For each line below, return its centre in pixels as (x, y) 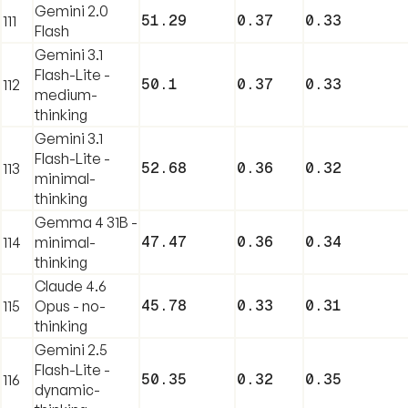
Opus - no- (70, 306)
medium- (66, 94)
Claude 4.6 (71, 286)
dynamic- (67, 389)
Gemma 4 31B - (86, 222)
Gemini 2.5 (71, 349)
